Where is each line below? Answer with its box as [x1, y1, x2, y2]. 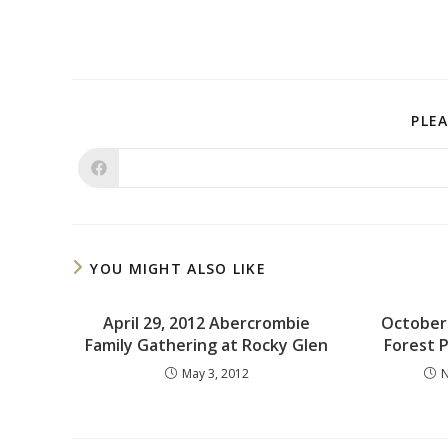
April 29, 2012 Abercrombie [103, 312, 311, 334]
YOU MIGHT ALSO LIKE [90, 259, 267, 278]
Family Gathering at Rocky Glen [85, 334, 329, 356]
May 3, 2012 [181, 365, 249, 382]
